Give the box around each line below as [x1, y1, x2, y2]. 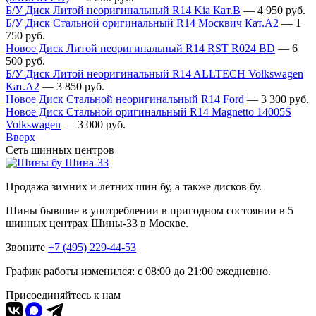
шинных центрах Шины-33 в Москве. [6, 217, 188, 229]
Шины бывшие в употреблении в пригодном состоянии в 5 [6, 204, 293, 217]
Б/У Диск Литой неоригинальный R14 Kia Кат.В [6, 4, 241, 16]
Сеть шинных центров [6, 143, 114, 156]
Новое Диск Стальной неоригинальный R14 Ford [6, 92, 244, 105]
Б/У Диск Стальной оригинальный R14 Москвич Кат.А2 [6, 16, 279, 29]
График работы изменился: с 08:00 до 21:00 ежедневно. [6, 265, 271, 277]
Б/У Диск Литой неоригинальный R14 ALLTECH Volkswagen [6, 67, 303, 80]
